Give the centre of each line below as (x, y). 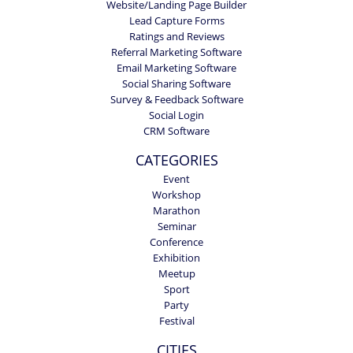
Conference (176, 242)
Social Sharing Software (176, 84)
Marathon (176, 210)
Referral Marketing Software (176, 52)
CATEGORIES (176, 160)
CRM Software (176, 131)
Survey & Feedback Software (176, 100)
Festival (176, 321)
